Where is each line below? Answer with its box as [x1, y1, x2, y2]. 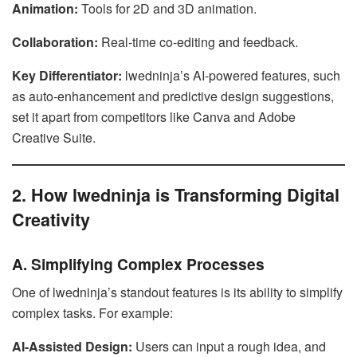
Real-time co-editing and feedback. [98, 32, 298, 51]
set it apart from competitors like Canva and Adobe [12, 107, 296, 126]
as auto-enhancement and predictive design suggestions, [12, 86, 334, 105]
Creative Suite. [12, 127, 96, 147]
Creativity [12, 207, 90, 233]
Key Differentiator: [12, 65, 122, 84]
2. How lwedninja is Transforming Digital [12, 182, 339, 208]
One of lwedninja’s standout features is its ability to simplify [12, 283, 343, 302]
